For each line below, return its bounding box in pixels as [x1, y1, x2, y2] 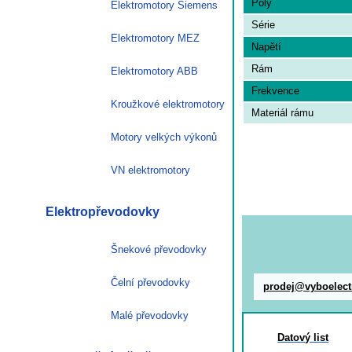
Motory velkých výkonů [111, 130, 217, 143]
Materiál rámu [251, 106, 313, 119]
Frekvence [251, 84, 299, 97]
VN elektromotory [111, 163, 190, 176]
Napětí [251, 40, 281, 53]
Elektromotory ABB [111, 64, 198, 77]
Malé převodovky [111, 309, 189, 321]
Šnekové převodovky [111, 243, 207, 255]
